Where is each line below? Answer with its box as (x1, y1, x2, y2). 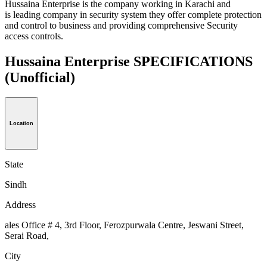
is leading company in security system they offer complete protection (5, 9, 262, 20)
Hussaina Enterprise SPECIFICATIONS (5, 53, 253, 69)
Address (5, 200, 36, 210)
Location (10, 120, 33, 127)
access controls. (5, 30, 63, 41)
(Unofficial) (5, 69, 75, 85)
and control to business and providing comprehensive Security (5, 20, 238, 30)
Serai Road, (5, 231, 49, 241)
